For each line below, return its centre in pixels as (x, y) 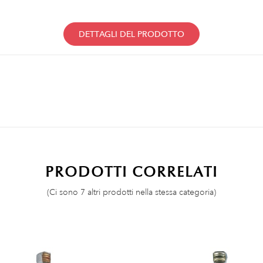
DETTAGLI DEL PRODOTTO (131, 34)
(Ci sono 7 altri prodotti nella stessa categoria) (131, 192)
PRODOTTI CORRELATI (131, 171)
